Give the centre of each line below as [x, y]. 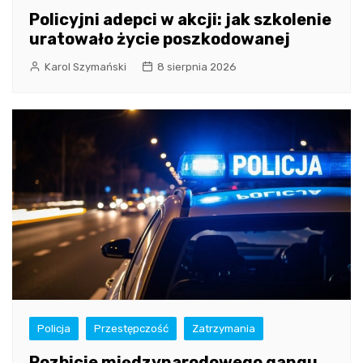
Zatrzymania [224, 328]
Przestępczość [131, 328]
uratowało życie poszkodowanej [160, 38]
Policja [54, 328]
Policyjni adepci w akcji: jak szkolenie [180, 19]
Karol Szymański [85, 66]
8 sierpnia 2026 [197, 66]
